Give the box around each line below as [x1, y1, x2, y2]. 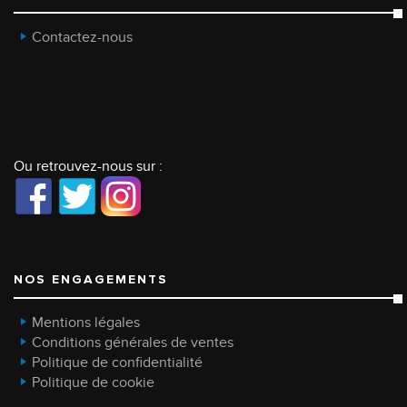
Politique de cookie [32, 373, 154, 392]
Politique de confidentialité [32, 353, 203, 372]
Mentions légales [32, 313, 140, 333]
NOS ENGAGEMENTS [14, 272, 168, 288]
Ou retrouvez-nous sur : [14, 157, 163, 176]
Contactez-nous [32, 28, 133, 47]
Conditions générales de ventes [32, 333, 233, 352]
